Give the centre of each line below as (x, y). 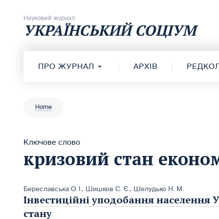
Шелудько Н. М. (159, 189)
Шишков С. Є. (108, 189)
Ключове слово (52, 142)
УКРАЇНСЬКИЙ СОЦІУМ (110, 30)
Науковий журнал (49, 18)
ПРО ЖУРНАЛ (66, 66)
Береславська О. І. (53, 189)
